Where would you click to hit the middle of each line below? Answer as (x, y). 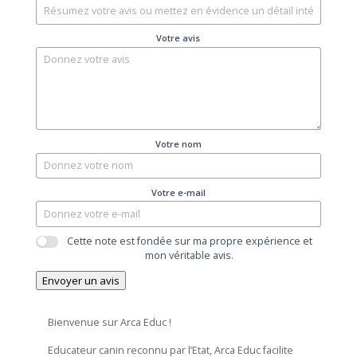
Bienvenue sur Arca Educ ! (109, 322)
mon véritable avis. (190, 256)
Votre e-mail (178, 192)
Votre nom (178, 143)
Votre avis (178, 38)
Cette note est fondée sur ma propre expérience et (189, 241)
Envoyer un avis (80, 280)
